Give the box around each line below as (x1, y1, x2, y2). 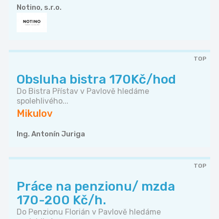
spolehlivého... (17, 96, 68, 106)
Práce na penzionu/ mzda (17, 179, 175, 195)
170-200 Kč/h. (17, 193, 106, 208)
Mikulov (17, 108, 53, 120)
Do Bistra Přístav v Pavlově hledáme (17, 87, 149, 96)
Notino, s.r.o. (17, 3, 62, 12)
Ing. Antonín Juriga (17, 130, 85, 139)
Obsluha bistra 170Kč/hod (17, 72, 176, 88)
